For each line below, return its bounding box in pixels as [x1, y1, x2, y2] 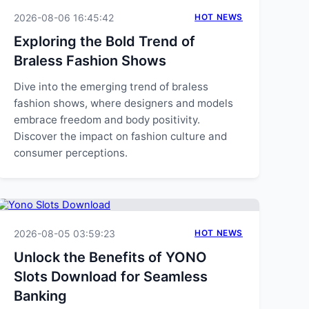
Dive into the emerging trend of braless [14, 80, 208, 93]
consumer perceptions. [14, 146, 128, 159]
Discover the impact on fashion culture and [14, 130, 227, 143]
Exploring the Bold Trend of [14, 33, 195, 50]
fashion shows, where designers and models [14, 97, 233, 110]
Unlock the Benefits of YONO [14, 249, 207, 266]
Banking [14, 288, 67, 304]
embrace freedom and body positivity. [14, 113, 200, 126]
